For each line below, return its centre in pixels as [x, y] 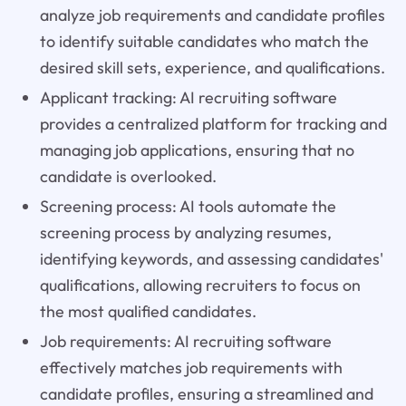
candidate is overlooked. [128, 177]
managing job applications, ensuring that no [197, 150]
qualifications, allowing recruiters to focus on [200, 285]
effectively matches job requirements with [191, 368]
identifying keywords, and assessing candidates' [211, 259]
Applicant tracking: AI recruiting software [188, 98]
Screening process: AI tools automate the [188, 207]
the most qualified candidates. [148, 312]
